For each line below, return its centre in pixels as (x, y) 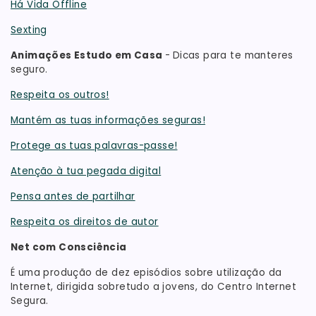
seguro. (29, 70)
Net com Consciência (69, 248)
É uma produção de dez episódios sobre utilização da (146, 273)
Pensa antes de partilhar (73, 197)
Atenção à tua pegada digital (86, 171)
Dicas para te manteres (233, 56)
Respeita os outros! (60, 95)
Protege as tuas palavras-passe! (94, 146)
